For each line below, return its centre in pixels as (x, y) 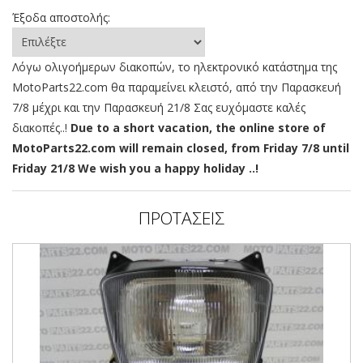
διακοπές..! (41, 127)
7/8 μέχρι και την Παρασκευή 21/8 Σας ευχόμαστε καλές (159, 107)
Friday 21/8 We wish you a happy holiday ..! (135, 168)
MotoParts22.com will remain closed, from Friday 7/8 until (181, 147)
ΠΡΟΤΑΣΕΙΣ (181, 218)
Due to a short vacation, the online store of (198, 127)
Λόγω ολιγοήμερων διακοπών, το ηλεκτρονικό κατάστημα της (175, 66)
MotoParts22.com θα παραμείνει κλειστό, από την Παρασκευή (177, 87)
